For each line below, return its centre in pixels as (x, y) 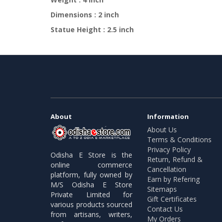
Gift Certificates (172, 199)
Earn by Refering (173, 179)
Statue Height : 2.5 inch (92, 29)
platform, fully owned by (91, 175)
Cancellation (167, 169)
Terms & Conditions (179, 139)
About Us (162, 129)
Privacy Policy (169, 149)
